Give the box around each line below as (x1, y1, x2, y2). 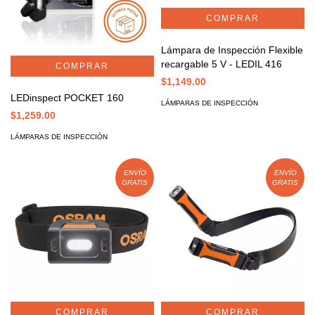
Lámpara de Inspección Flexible (161, 44, 303, 56)
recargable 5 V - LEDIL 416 (161, 58, 282, 70)
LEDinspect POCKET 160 (11, 92, 124, 104)
